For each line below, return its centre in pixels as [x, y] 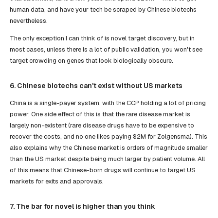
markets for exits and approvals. [57, 182]
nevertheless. [29, 20]
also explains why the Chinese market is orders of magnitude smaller [109, 148]
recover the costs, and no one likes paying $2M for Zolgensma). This [109, 137]
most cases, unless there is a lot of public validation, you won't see [106, 49]
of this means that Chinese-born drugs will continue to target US [103, 170]
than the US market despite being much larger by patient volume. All [107, 159]
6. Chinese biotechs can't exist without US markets [96, 85]
